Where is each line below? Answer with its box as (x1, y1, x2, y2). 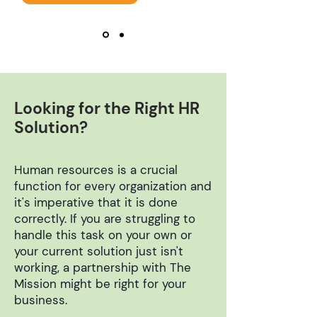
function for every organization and (14, 178, 212, 194)
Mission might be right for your (14, 276, 186, 292)
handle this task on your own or (14, 227, 192, 243)
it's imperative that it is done (14, 195, 178, 210)
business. (14, 292, 67, 308)
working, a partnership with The (14, 260, 191, 275)
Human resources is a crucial (14, 162, 178, 178)
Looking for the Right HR (14, 98, 200, 119)
